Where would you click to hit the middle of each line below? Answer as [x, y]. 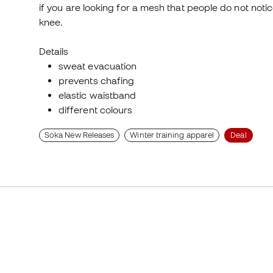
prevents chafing [97, 81]
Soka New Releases [80, 135]
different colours [97, 110]
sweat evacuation [99, 66]
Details [54, 51]
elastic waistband [99, 95]
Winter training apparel [172, 135]
